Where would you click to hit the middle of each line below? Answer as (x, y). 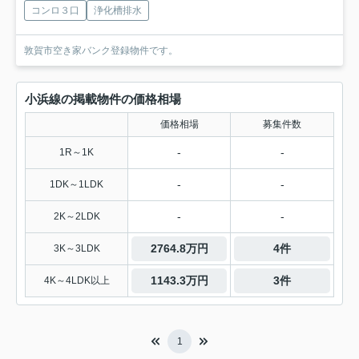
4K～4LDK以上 (77, 280)
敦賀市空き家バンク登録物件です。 (101, 50)
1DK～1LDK (77, 184)
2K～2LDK (77, 216)
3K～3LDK (77, 248)
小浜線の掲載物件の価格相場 (103, 99)
